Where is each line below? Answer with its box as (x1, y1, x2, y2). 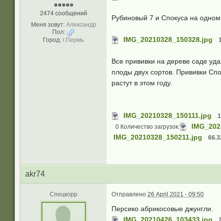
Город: (43, 37, 61, 43)
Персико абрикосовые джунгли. (111, 205, 213, 213)
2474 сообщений (39, 10, 87, 17)
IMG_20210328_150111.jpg (123, 111, 212, 119)
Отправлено (111, 191, 147, 198)
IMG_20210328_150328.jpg (123, 36, 213, 43)
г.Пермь (63, 37, 84, 43)
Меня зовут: (31, 21, 65, 28)
